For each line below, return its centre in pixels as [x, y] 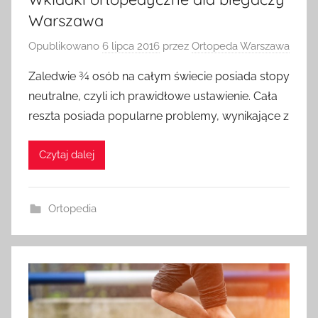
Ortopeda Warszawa [241, 46]
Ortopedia [72, 208]
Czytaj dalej [67, 155]
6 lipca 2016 [131, 46]
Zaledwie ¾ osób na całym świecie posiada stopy [159, 76]
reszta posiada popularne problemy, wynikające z [159, 116]
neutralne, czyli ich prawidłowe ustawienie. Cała [153, 96]
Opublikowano [65, 46]
